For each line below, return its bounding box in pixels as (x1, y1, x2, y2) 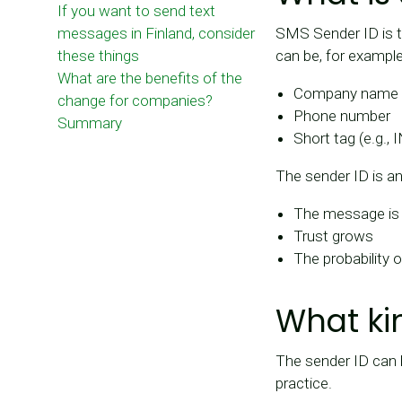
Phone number (293, 107, 391, 126)
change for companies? (57, 92, 213, 110)
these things (57, 47, 139, 66)
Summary (57, 114, 122, 133)
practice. (275, 374, 333, 393)
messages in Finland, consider (57, 24, 255, 43)
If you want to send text (57, 2, 215, 21)
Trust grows (293, 227, 374, 246)
